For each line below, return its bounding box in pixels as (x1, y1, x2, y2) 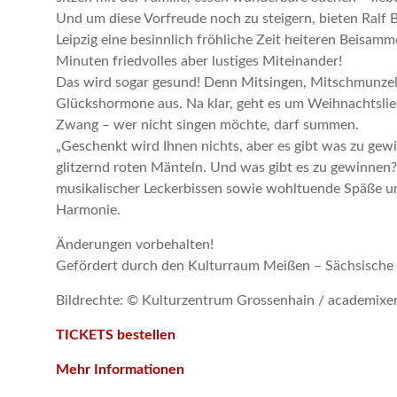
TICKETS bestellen (56, 328, 175, 342)
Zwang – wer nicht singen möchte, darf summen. (56, 118, 359, 132)
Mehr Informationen (56, 362, 184, 377)
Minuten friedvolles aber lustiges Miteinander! (56, 54, 342, 68)
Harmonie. (56, 203, 121, 217)
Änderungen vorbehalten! (56, 237, 214, 252)
